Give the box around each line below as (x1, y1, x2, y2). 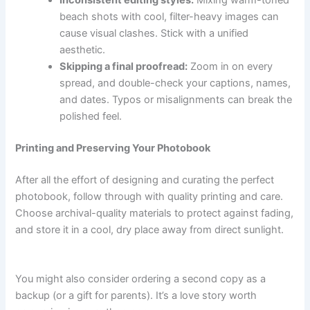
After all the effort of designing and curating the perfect (15, 173, 275, 186)
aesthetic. (60, 44, 106, 57)
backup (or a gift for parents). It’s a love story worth (15, 289, 257, 302)
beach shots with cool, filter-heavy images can (60, 10, 280, 24)
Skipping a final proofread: (60, 60, 188, 73)
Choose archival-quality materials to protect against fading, (15, 206, 294, 219)
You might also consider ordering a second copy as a (15, 273, 266, 286)
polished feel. (60, 110, 122, 123)
